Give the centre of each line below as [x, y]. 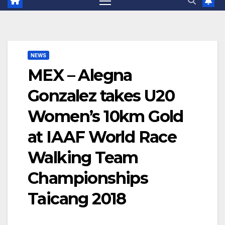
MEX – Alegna [80, 75]
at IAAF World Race [102, 137]
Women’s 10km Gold [105, 117]
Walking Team [83, 158]
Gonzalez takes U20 [101, 96]
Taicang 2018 [77, 199]
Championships [88, 178]
